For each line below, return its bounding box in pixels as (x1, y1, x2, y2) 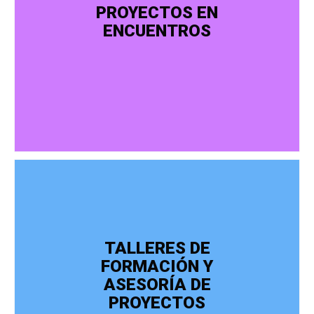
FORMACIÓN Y (101, 256, 213, 276)
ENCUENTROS (103, 20, 211, 41)
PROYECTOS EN (96, 2, 218, 22)
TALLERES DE (104, 238, 210, 258)
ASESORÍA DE (103, 274, 211, 294)
